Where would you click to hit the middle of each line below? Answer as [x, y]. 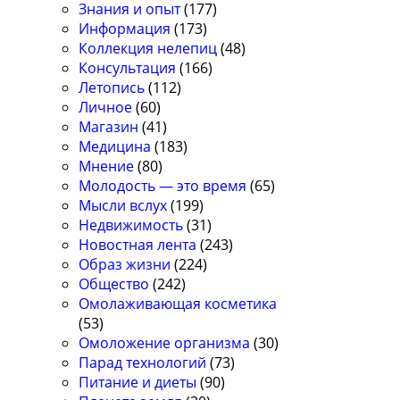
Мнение [107, 167]
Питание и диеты [138, 383]
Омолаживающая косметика [178, 304]
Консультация [128, 68]
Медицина [115, 147]
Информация [125, 29]
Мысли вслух [123, 206]
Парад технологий [143, 363]
